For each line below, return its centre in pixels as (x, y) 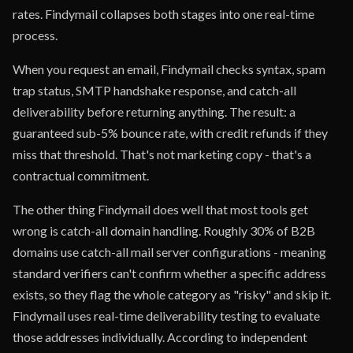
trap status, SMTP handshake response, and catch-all (154, 90)
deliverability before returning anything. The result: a (154, 111)
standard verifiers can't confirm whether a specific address (169, 273)
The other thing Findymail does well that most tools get (160, 209)
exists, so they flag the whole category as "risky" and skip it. (172, 294)
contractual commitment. (81, 175)
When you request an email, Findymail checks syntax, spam (169, 69)
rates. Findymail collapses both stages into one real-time (163, 14)
